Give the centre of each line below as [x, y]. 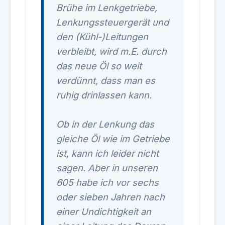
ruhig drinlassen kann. [104, 95]
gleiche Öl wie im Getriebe [113, 139]
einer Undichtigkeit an [104, 211]
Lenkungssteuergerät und [113, 22]
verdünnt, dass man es [106, 80]
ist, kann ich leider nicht [107, 153]
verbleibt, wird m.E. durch [111, 51]
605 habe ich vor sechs [107, 182]
